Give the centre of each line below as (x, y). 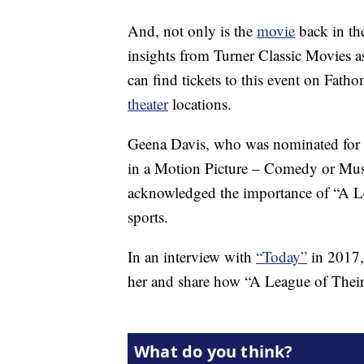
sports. (148, 217)
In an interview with (192, 257)
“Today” (282, 257)
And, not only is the (192, 31)
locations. (200, 104)
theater (148, 104)
